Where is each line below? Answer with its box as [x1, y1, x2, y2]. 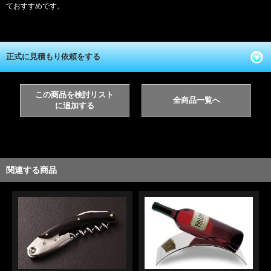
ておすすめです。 [6, 1, 64, 10]
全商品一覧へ [172, 95, 220, 105]
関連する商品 [6, 165, 57, 175]
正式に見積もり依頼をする [6, 51, 100, 61]
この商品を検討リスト [35, 90, 114, 99]
